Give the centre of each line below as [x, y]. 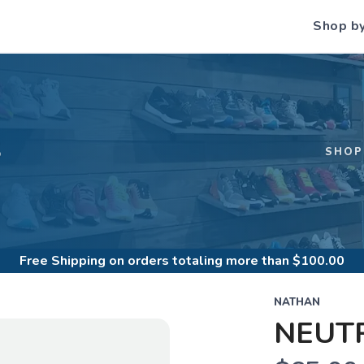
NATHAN [297, 302]
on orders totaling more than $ [203, 261]
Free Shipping [63, 261]
